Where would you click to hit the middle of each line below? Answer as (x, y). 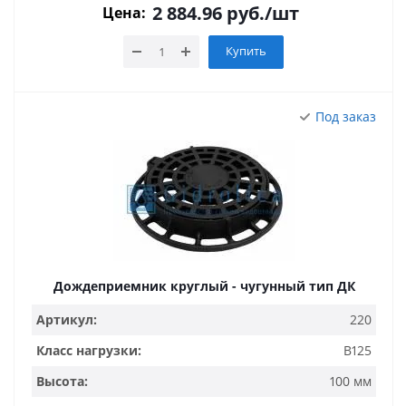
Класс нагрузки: (89, 350)
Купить (246, 51)
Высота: (62, 381)
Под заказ (346, 116)
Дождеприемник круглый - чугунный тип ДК (204, 286)
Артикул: (67, 319)
